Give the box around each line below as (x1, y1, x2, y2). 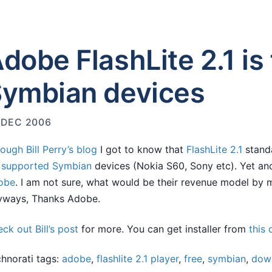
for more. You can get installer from (78, 222, 249, 235)
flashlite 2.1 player (97, 253, 178, 265)
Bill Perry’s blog (26, 143, 97, 155)
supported (1, 160, 49, 172)
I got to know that (97, 143, 186, 155)
